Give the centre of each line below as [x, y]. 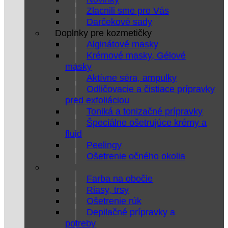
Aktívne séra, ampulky [132, 78]
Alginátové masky [122, 44]
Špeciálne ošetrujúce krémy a [147, 122]
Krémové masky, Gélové [136, 55]
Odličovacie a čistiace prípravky [151, 89]
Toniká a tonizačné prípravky [145, 111]
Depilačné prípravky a [131, 212]
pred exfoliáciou [97, 100]
